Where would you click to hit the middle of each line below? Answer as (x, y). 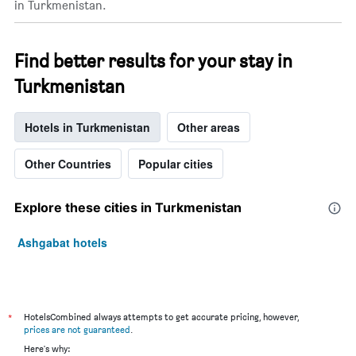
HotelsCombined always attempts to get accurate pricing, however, (161, 316)
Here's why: (47, 348)
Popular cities (176, 163)
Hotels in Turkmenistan (87, 127)
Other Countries (68, 163)
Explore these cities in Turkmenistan (128, 207)
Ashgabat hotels (62, 242)
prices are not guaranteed (77, 329)
